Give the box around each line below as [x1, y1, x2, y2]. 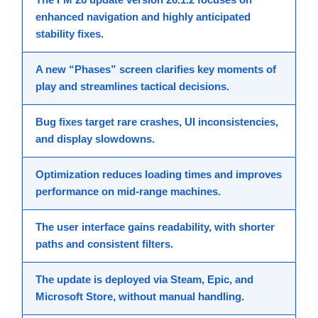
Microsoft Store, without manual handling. [35, 290, 244, 303]
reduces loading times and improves [99, 168, 282, 181]
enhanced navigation [35, 11, 138, 23]
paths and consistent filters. [35, 238, 173, 251]
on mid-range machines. [99, 185, 221, 198]
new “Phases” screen [45, 63, 153, 76]
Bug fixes [35, 116, 82, 128]
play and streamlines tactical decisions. [35, 80, 229, 93]
